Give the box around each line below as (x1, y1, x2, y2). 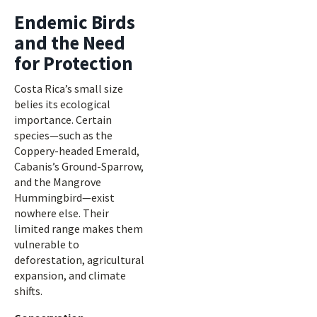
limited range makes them (14, 221, 143, 236)
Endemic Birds (14, 10, 135, 34)
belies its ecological (14, 97, 110, 111)
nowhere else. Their (14, 206, 109, 220)
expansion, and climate (14, 268, 126, 282)
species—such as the (14, 128, 113, 142)
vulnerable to (14, 237, 79, 251)
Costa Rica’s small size (14, 81, 123, 96)
